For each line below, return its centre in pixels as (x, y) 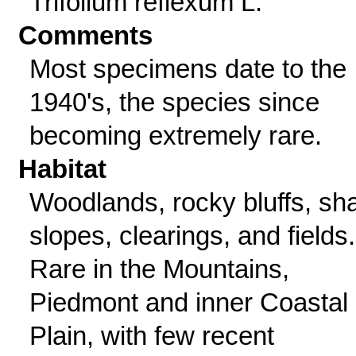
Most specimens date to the (188, 69)
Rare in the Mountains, (159, 269)
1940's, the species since (174, 102)
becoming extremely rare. (175, 135)
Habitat (63, 169)
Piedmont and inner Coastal (188, 302)
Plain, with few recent (151, 336)
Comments (86, 35)
